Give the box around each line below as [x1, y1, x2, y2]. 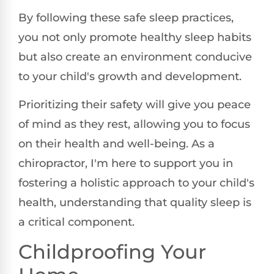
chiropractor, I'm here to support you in [18, 156, 233, 170]
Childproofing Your [18, 240, 206, 264]
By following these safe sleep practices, [18, 10, 234, 24]
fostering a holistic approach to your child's [18, 176, 254, 190]
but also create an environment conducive [18, 50, 252, 64]
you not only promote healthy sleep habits [18, 30, 251, 44]
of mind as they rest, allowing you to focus [18, 117, 250, 131]
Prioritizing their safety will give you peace [18, 97, 251, 111]
